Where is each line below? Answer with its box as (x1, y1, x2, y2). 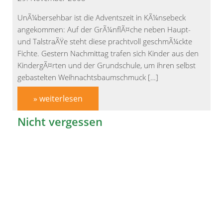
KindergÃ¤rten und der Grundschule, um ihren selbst (17, 60, 196, 71)
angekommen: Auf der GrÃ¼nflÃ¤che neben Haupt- (17, 24, 191, 35)
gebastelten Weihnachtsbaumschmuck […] (17, 72, 158, 83)
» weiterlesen (33, 93, 83, 105)
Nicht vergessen (17, 114, 103, 129)
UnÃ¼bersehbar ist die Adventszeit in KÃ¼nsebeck (17, 12, 186, 23)
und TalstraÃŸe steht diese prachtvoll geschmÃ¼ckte (17, 36, 192, 47)
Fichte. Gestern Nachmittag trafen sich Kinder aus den (17, 48, 199, 59)
